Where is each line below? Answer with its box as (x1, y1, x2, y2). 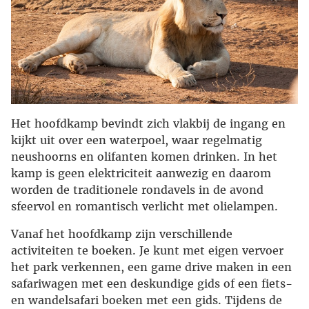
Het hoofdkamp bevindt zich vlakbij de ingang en (11, 116, 286, 130)
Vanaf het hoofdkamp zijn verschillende (11, 226, 232, 241)
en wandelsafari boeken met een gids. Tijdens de (11, 292, 282, 307)
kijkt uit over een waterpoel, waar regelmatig (11, 132, 262, 147)
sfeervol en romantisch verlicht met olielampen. (11, 199, 278, 213)
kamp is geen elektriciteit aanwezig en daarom (11, 166, 271, 180)
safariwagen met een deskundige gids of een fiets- (11, 276, 292, 290)
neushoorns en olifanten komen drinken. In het (11, 149, 277, 163)
